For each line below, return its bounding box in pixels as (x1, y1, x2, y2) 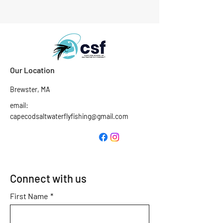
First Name (10, 191, 48, 201)
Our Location (10, 65, 55, 75)
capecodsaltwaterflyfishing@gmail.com (10, 112, 128, 120)
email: (10, 101, 28, 110)
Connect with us (10, 172, 87, 185)
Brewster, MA (10, 85, 50, 94)
